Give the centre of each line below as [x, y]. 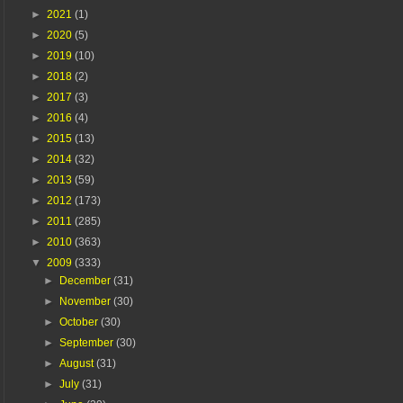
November [87, 301]
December [87, 280]
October [81, 322]
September [88, 342]
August [78, 363]
